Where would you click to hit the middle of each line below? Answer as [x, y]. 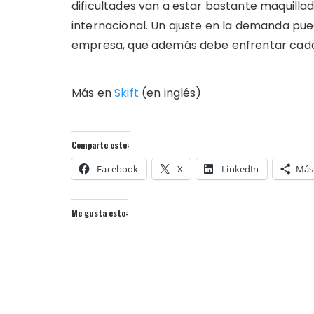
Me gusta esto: [100, 212]
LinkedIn [240, 169]
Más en [93, 93]
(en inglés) [171, 93]
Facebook [118, 169]
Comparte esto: [101, 144]
